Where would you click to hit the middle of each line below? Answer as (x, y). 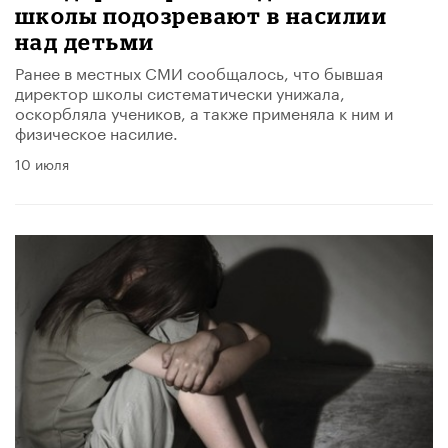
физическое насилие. (96, 131)
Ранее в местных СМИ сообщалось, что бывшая (199, 71)
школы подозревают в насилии (201, 15)
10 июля (42, 162)
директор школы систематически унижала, (180, 91)
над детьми (85, 41)
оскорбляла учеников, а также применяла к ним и (204, 111)
